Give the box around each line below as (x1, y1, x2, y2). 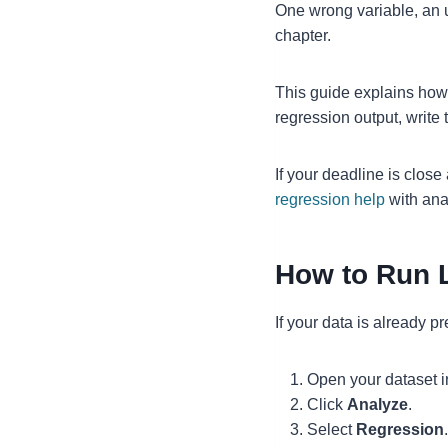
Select (307, 421, 356, 439)
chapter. (275, 27, 331, 45)
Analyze (347, 396, 408, 414)
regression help (275, 191, 385, 209)
